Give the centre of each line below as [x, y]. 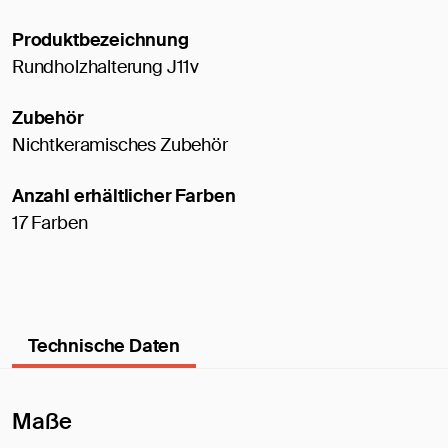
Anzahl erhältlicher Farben [124, 196]
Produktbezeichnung [100, 40]
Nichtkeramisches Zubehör [120, 145]
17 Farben [50, 223]
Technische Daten [104, 346]
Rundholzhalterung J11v [106, 67]
